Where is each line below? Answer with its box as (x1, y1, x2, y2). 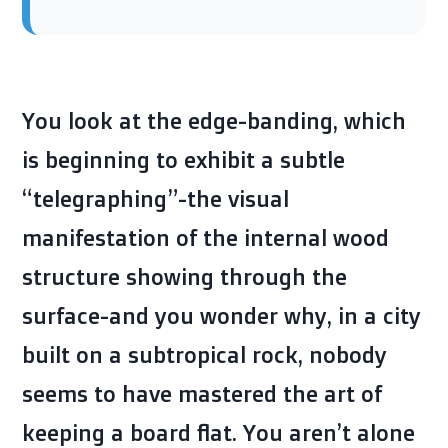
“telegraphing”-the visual (22, 184, 289, 212)
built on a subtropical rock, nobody (22, 340, 387, 368)
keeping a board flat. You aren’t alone (22, 418, 415, 446)
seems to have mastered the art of (22, 379, 382, 407)
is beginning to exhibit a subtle (22, 145, 345, 173)
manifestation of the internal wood (22, 223, 389, 251)
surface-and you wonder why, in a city (22, 301, 421, 329)
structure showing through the (22, 262, 347, 290)
